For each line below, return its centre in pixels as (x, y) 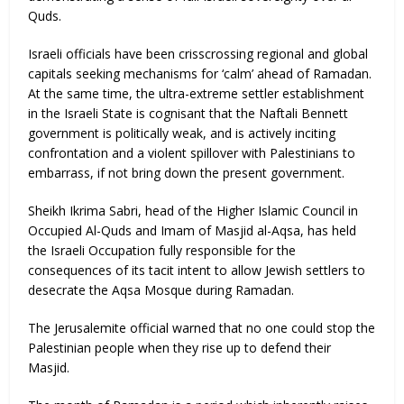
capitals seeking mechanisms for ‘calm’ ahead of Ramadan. (200, 73)
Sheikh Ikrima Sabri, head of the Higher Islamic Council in (193, 211)
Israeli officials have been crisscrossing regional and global (198, 54)
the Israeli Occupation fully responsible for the (162, 250)
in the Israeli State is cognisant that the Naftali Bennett (188, 113)
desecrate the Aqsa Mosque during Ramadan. (161, 290)
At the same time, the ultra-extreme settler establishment (197, 93)
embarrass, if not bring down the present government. (187, 173)
